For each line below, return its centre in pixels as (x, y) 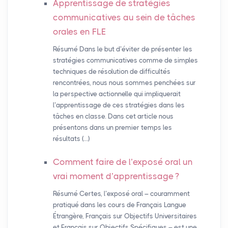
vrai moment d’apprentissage (113, 176)
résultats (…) (71, 139)
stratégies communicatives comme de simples (125, 61)
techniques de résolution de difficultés (111, 72)
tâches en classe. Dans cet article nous (113, 117)
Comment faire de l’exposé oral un (123, 162)
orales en (72, 32)
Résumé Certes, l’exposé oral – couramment (121, 194)
